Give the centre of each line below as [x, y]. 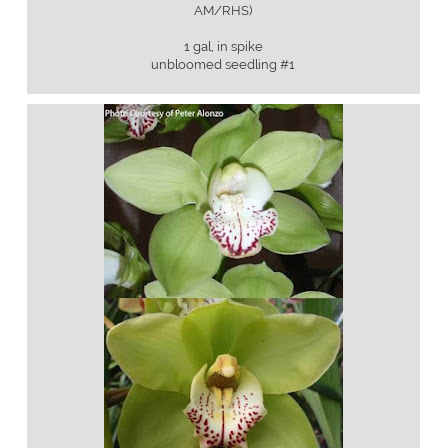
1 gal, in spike [223, 46]
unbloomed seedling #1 [223, 64]
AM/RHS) [223, 10]
